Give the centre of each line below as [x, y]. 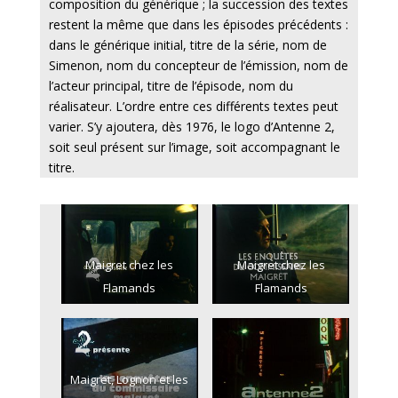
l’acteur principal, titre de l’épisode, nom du [171, 86]
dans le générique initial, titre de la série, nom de [187, 45]
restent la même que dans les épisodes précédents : [198, 25]
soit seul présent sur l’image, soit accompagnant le [194, 147]
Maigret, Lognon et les [130, 379]
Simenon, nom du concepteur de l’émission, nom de [198, 66]
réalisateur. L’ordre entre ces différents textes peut [193, 107]
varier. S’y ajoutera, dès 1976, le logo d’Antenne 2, [191, 127]
